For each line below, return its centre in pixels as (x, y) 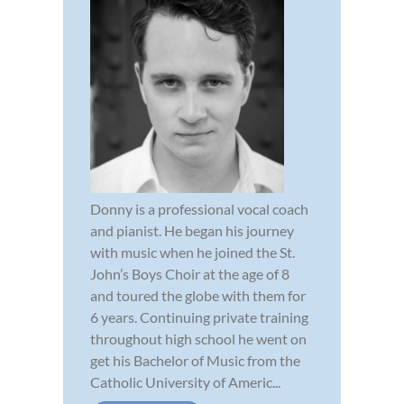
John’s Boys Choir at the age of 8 (190, 274)
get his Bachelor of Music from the (195, 361)
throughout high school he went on (198, 339)
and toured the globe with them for (198, 296)
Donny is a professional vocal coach (199, 209)
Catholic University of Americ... (185, 382)
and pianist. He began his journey (192, 231)
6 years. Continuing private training (199, 317)
